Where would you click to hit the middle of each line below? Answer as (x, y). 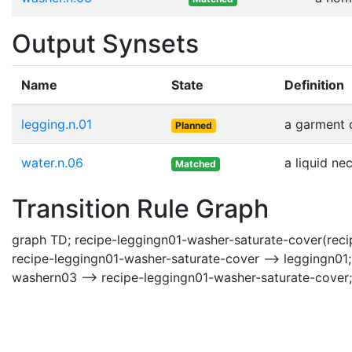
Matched (195, 163)
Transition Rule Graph (140, 208)
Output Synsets (105, 43)
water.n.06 (52, 162)
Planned (193, 125)
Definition (314, 84)
